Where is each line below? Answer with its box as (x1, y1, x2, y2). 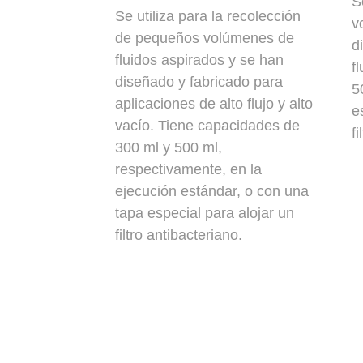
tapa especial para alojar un (115, 204, 294, 221)
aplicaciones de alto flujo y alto (115, 95, 313, 112)
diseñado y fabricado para (115, 73, 283, 90)
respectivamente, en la (115, 160, 262, 177)
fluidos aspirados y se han (115, 51, 284, 68)
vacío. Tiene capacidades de (115, 117, 300, 134)
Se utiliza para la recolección (115, 7, 301, 24)
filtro (115, 226, 143, 243)
